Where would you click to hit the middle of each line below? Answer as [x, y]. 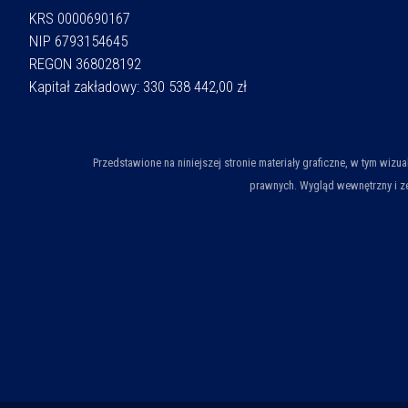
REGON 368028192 [85, 64]
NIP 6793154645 [78, 41]
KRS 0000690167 [80, 19]
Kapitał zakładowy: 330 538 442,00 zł [138, 87]
